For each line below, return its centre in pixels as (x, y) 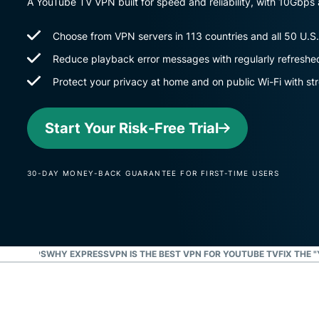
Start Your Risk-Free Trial (132, 128)
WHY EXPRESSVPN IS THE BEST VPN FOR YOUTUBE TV (162, 254)
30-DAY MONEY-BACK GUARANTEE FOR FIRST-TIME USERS (153, 173)
